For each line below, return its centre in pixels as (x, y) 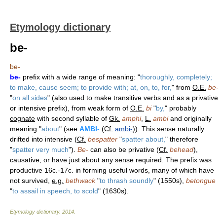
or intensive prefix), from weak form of (70, 108)
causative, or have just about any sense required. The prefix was (111, 160)
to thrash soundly (127, 181)
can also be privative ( (124, 149)
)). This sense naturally (168, 129)
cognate (22, 118)
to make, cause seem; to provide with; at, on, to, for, (91, 87)
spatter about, (144, 139)
